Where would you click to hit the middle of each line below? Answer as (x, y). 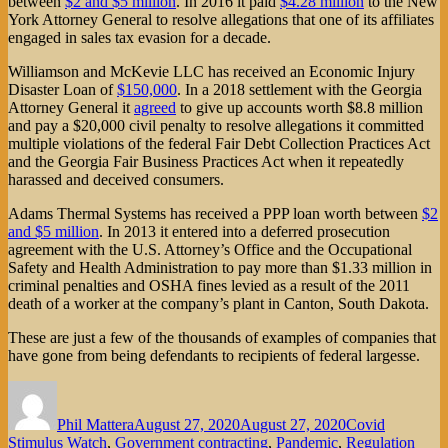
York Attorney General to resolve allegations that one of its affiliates (221, 19)
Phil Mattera (95, 424)
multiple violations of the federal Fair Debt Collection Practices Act (219, 143)
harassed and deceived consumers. (116, 179)
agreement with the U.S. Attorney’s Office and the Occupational (210, 249)
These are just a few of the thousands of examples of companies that (222, 337)
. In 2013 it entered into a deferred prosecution (244, 231)
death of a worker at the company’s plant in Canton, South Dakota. (218, 303)
